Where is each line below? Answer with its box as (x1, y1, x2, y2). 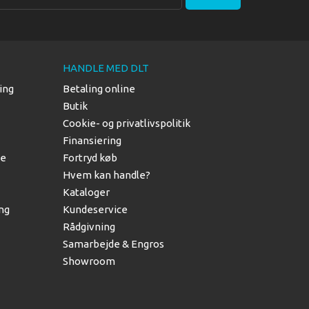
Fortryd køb (63, 151, 117, 163)
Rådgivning (63, 220, 115, 232)
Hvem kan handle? (63, 168, 150, 181)
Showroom (63, 255, 115, 267)
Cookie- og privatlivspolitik (63, 117, 190, 129)
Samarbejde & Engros (63, 237, 164, 250)
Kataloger (63, 186, 110, 198)
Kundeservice (63, 203, 128, 215)
